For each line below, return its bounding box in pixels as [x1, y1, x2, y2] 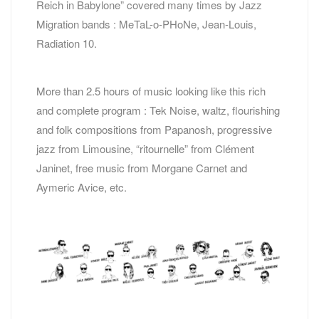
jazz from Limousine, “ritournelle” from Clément [36, 141, 254, 157]
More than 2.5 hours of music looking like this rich [36, 83, 266, 99]
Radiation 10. [36, 36, 97, 51]
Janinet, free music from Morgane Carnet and [36, 160, 247, 176]
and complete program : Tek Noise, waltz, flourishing [36, 103, 280, 118]
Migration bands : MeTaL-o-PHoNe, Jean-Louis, [36, 16, 256, 32]
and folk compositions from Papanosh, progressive [36, 122, 272, 137]
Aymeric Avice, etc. [36, 179, 127, 195]
